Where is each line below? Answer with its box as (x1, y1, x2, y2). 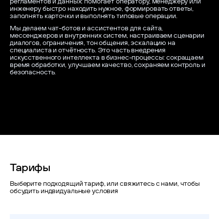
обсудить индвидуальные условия (10, 187, 119, 195)
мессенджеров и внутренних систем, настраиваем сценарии (10, 31, 204, 39)
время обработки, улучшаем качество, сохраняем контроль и (10, 61, 205, 68)
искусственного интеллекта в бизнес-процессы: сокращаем (10, 53, 203, 61)
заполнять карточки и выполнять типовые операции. (10, 12, 177, 20)
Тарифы (10, 161, 50, 174)
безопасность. (10, 68, 56, 76)
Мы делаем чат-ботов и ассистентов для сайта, (10, 24, 163, 32)
